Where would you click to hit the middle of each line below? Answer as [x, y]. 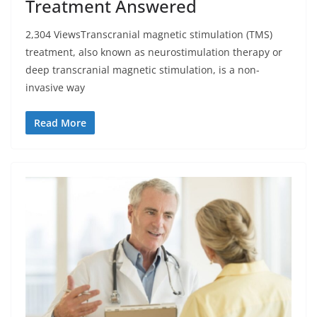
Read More [60, 122]
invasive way [55, 87]
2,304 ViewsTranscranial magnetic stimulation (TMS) [149, 34]
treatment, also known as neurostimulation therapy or [154, 52]
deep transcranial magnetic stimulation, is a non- [143, 69]
